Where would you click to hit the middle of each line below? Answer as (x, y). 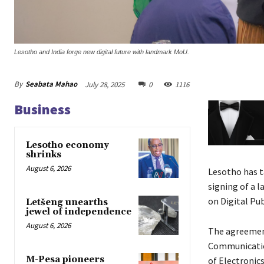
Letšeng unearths (67, 202)
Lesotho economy (67, 145)
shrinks (44, 154)
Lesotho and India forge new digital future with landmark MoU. (102, 52)
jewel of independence (79, 212)
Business (42, 109)
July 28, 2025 (105, 84)
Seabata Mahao (51, 84)
